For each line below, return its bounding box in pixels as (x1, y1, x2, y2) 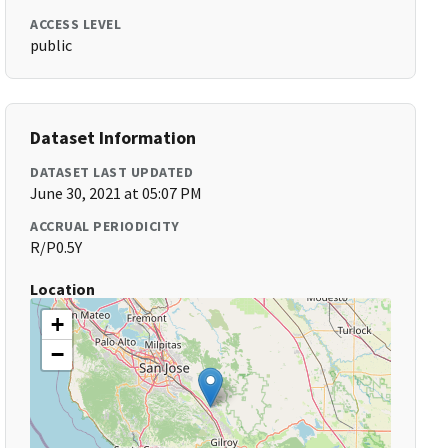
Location (30, 279, 96, 299)
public (30, 35, 73, 55)
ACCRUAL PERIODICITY (30, 217, 180, 235)
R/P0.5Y (30, 237, 83, 257)
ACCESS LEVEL (30, 15, 122, 33)
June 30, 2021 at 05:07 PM (30, 183, 203, 203)
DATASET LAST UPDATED (30, 163, 194, 181)
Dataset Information (30, 126, 197, 149)
